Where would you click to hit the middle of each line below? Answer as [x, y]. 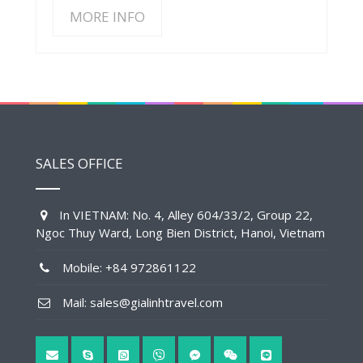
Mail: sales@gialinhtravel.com [138, 302]
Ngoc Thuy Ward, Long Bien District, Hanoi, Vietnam [180, 232]
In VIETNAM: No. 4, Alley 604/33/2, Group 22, [183, 214]
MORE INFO [107, 16]
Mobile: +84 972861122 [124, 267]
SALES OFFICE [79, 163]
